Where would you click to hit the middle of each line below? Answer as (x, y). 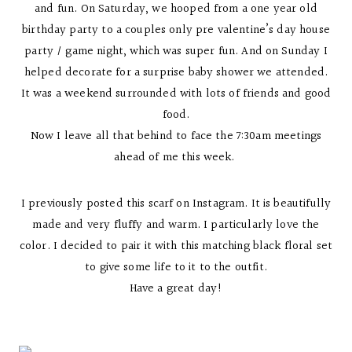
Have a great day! (176, 289)
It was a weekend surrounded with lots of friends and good (176, 94)
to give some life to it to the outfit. (176, 268)
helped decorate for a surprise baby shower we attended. (176, 73)
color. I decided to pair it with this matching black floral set (176, 246)
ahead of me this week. (176, 158)
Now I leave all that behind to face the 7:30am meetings (176, 136)
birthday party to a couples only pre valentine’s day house (176, 30)
